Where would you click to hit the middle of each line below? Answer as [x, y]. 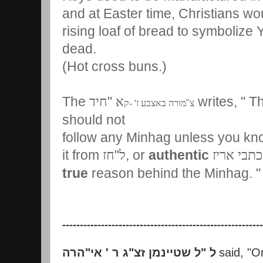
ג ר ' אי [109, 252]
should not [94, 119]
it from [82, 155]
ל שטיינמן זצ [167, 252]
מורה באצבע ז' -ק [155, 103]
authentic [179, 155]
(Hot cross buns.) [114, 66]
